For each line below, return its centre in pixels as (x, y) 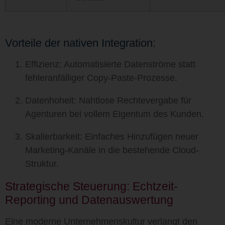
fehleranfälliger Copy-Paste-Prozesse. (101, 78)
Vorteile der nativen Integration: (80, 43)
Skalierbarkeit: (54, 137)
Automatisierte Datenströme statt (129, 64)
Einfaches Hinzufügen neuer (140, 137)
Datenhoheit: (51, 100)
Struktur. (42, 164)
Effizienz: (43, 64)
